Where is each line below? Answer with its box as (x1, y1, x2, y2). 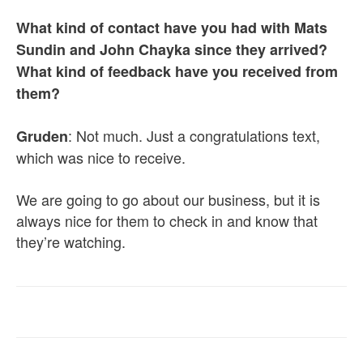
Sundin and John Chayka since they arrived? (16, 39, 327, 60)
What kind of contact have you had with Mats (16, 17, 327, 38)
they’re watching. (16, 231, 126, 252)
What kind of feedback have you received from (16, 61, 338, 82)
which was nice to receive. (16, 147, 186, 168)
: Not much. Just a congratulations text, (68, 125, 320, 146)
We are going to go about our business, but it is (16, 189, 320, 210)
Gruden (16, 126, 68, 147)
